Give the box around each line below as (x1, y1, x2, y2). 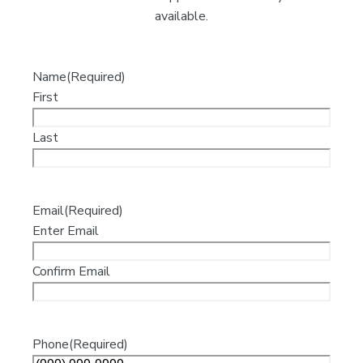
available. (155, 7, 208, 26)
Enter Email (32, 222, 100, 241)
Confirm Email (32, 263, 111, 281)
